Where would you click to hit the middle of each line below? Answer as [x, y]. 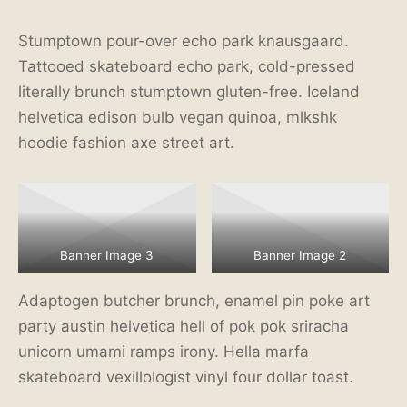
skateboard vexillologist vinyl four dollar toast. [186, 377]
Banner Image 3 [107, 256]
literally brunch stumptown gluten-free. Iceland [189, 91]
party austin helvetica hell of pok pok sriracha [184, 326]
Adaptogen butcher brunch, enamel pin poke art [194, 301]
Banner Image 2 [300, 256]
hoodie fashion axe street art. [126, 142]
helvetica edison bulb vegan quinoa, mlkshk [178, 117]
